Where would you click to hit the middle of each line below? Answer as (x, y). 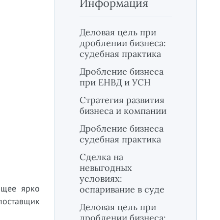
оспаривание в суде (122, 189)
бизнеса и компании (123, 111)
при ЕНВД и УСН (115, 82)
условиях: (101, 179)
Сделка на (101, 157)
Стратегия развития (122, 100)
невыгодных (106, 168)
